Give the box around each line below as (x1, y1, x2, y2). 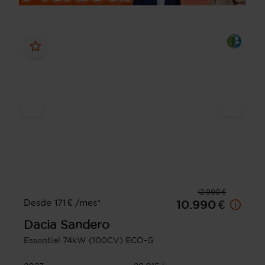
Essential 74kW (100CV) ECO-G (24, 235, 154, 245)
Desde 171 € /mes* (24, 198, 101, 208)
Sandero (60, 218, 109, 232)
